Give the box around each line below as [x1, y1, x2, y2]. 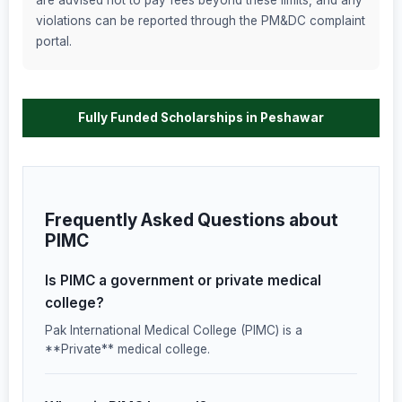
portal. [36, 34, 72, 49]
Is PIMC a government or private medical [45, 271, 321, 289]
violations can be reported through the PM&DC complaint [36, 13, 365, 29]
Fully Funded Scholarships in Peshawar [78, 110, 324, 126]
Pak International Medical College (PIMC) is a [45, 322, 302, 337]
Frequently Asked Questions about [45, 209, 338, 232]
